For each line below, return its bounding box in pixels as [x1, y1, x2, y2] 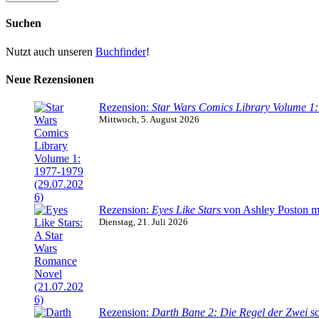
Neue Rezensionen [6, 73, 94, 85]
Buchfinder [95, 45, 146, 58]
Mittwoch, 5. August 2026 [99, 114, 199, 125]
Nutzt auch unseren [6, 45, 95, 58]
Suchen [6, 17, 41, 30]
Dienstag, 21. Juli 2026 [99, 216, 188, 228]
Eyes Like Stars [152, 204, 221, 216]
